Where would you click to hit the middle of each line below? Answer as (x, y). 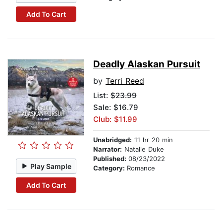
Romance (141, 168)
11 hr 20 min (152, 140)
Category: (110, 168)
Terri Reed (125, 81)
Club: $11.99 (115, 119)
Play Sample (51, 166)
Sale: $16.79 (116, 108)
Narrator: (108, 149)
